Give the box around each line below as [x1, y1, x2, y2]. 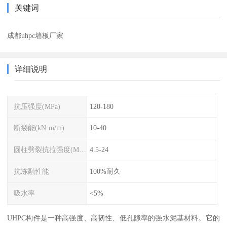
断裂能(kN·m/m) [14, 124, 65, 132]
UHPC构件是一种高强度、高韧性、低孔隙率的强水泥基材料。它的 [7, 213, 220, 222]
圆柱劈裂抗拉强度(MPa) [79, 145, 87, 154]
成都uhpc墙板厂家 [7, 31, 64, 40]
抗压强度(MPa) [14, 102, 61, 110]
